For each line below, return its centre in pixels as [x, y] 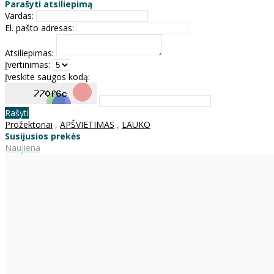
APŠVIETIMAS [87, 124]
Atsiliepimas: [29, 53]
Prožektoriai [29, 124]
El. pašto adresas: [39, 28]
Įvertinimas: [28, 64]
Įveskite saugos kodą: [47, 76]
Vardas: [19, 15]
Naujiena [23, 147]
